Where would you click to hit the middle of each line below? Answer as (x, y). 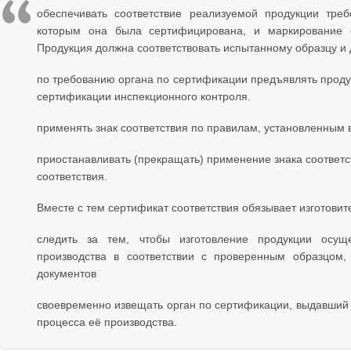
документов (67, 273)
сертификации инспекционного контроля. (144, 96)
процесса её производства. (107, 322)
